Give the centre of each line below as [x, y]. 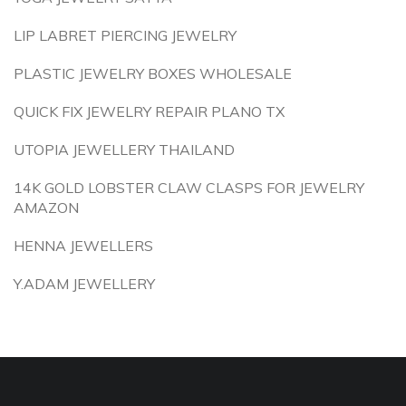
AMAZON [46, 208]
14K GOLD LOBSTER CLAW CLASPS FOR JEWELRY [189, 188]
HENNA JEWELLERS [83, 246]
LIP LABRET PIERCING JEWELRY [125, 35]
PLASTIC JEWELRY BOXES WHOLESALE [153, 73]
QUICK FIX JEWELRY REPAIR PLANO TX [149, 111]
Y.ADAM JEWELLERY [84, 284]
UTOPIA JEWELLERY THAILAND [124, 150]
